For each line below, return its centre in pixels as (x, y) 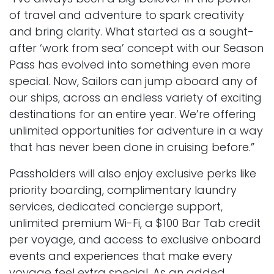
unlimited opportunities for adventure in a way (136, 131)
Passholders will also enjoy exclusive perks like (133, 174)
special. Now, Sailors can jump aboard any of (133, 81)
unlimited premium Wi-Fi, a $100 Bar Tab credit (135, 223)
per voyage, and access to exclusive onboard (135, 240)
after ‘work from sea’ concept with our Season (136, 48)
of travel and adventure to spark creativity (127, 15)
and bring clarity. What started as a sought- (131, 32)
